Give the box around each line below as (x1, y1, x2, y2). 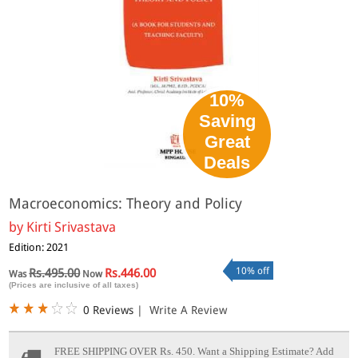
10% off (236, 265, 269, 276)
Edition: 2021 (9, 241, 70, 253)
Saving (198, 110, 256, 131)
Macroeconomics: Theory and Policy (9, 195, 243, 212)
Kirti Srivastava (26, 218, 117, 235)
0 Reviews (83, 303, 134, 316)
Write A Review (149, 303, 228, 316)
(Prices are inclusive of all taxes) (9, 280, 139, 289)
